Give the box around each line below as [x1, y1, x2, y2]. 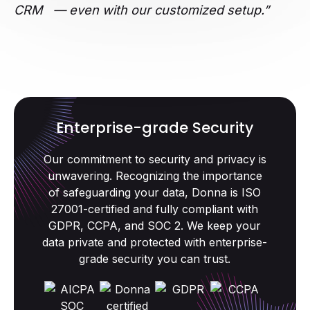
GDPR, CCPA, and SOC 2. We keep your [48, 219, 262, 233]
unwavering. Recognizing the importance [47, 169, 262, 183]
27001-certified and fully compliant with [51, 202, 259, 217]
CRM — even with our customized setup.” [14, 2, 269, 18]
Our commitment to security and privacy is [43, 152, 266, 167]
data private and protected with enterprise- [42, 235, 268, 250]
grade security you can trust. [79, 252, 231, 266]
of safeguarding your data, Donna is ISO [48, 185, 262, 200]
